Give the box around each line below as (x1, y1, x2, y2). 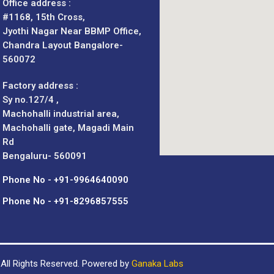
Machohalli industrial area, (2, 108, 119, 120)
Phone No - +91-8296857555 (2, 196, 128, 207)
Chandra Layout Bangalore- (2, 40, 123, 51)
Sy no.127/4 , (2, 94, 59, 106)
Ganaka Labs (131, 258, 183, 270)
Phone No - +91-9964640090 (2, 174, 128, 186)
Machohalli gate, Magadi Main (2, 122, 134, 134)
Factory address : (2, 80, 78, 92)
